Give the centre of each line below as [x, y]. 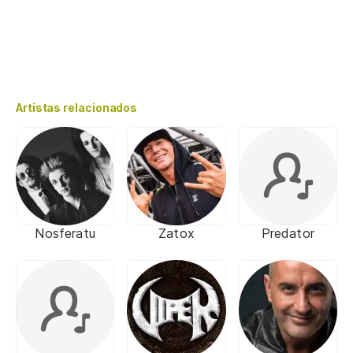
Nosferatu [65, 234]
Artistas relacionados [77, 108]
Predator [288, 234]
